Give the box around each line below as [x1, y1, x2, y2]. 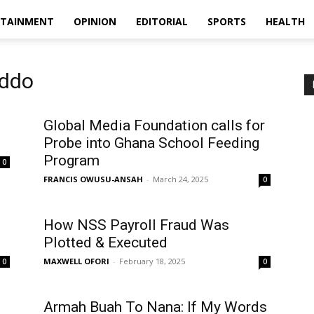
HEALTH [266, 15, 305, 28]
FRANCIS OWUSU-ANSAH [43, 174, 143, 184]
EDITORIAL [136, 15, 188, 28]
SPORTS [207, 15, 246, 28]
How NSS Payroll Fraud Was [43, 217, 229, 233]
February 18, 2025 [119, 256, 185, 266]
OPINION [74, 15, 116, 28]
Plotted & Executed [43, 234, 168, 251]
